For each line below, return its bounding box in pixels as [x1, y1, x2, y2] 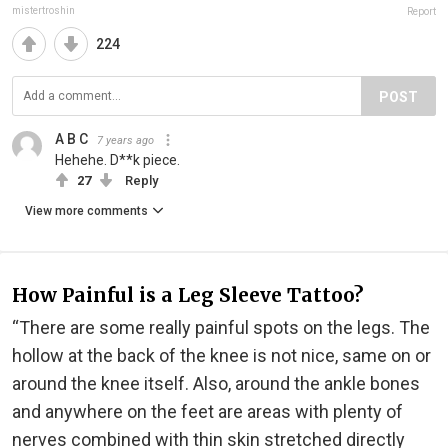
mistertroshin [12, 4, 75, 16]
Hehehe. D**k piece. [55, 151, 180, 168]
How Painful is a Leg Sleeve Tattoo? [12, 283, 363, 308]
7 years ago [97, 133, 154, 147]
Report [407, 5, 436, 17]
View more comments [25, 203, 148, 218]
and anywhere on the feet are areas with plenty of [12, 400, 403, 422]
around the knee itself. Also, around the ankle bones [12, 372, 420, 394]
